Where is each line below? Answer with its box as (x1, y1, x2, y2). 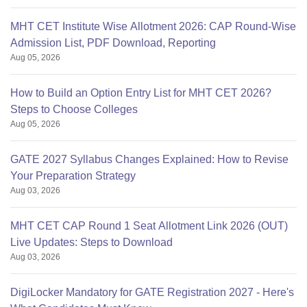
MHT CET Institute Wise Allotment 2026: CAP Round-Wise (10, 21, 296, 33)
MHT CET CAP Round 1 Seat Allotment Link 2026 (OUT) (10, 220, 288, 232)
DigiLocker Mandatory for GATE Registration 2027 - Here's (10, 286, 294, 299)
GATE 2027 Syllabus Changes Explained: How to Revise (10, 153, 288, 166)
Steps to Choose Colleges (10, 103, 138, 116)
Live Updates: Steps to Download (10, 236, 173, 249)
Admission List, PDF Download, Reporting (10, 37, 216, 49)
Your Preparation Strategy (10, 170, 136, 182)
